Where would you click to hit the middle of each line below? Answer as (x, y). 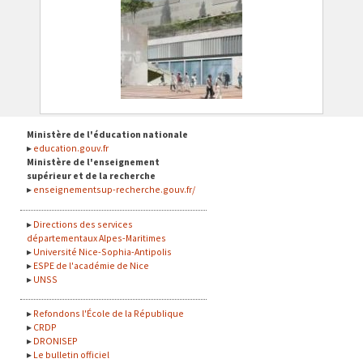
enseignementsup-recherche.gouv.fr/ (114, 190)
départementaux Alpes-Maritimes (96, 237)
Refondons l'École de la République (109, 313)
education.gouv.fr (71, 148)
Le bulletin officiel (71, 354)
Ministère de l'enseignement (93, 162)
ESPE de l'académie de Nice (91, 265)
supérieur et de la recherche (91, 176)
